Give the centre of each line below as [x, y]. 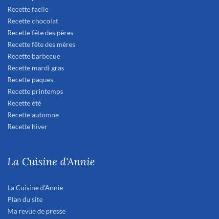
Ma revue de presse [36, 211]
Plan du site [25, 199]
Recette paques [30, 80]
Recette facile [28, 9]
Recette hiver [27, 127]
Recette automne [33, 115]
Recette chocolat [33, 21]
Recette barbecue [34, 56]
